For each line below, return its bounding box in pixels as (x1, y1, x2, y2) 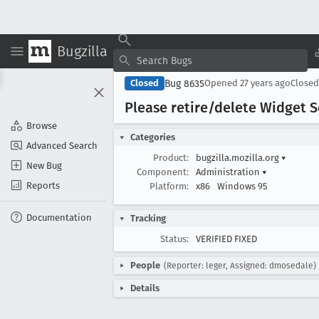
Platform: (150, 181, 189, 192)
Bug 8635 (164, 77, 204, 90)
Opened (204, 78, 240, 88)
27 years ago (240, 78, 291, 88)
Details (130, 283, 159, 293)
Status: (160, 234, 189, 244)
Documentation (26, 211, 92, 223)
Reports (26, 179, 60, 191)
